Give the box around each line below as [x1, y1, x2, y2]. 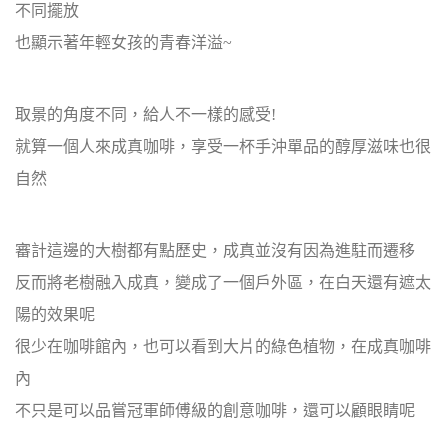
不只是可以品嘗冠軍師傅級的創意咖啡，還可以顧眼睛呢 [15, 402, 415, 419]
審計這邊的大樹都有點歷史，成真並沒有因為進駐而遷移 [15, 242, 415, 259]
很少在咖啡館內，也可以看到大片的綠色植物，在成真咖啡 [15, 338, 431, 355]
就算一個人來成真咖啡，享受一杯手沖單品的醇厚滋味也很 [15, 138, 431, 155]
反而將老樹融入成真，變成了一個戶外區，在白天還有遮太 [15, 274, 431, 291]
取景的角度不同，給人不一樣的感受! [15, 106, 276, 123]
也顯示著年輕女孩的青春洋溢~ [15, 34, 232, 51]
